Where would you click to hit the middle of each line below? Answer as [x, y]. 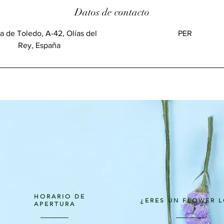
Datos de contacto [112, 12]
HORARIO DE [60, 196]
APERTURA [55, 204]
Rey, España [39, 45]
